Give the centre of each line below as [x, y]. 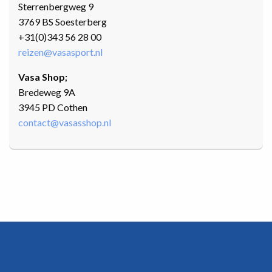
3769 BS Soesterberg [63, 22]
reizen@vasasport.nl [60, 52]
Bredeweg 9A [47, 92]
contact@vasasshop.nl [65, 123]
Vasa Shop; [43, 77]
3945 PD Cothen [53, 107]
